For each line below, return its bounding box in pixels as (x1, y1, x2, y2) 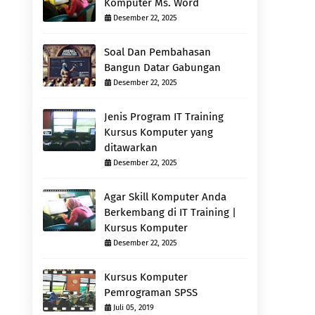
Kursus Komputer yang (104, 126, 213, 139)
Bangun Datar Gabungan (104, 61, 221, 74)
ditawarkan (104, 141, 157, 154)
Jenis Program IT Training (104, 110, 224, 123)
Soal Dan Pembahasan (104, 46, 211, 58)
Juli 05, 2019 (113, 303, 154, 312)
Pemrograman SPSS (104, 286, 198, 299)
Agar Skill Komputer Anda (104, 191, 226, 203)
